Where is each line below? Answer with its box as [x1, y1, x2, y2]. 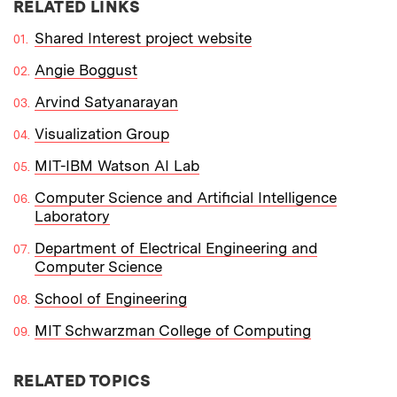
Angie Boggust [35, 61, 137, 80]
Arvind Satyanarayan [35, 93, 178, 112]
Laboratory [35, 207, 110, 226]
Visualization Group [35, 125, 169, 144]
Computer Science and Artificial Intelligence [35, 189, 337, 207]
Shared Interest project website [35, 29, 252, 48]
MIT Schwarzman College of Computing [35, 322, 311, 340]
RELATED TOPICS [13, 371, 152, 391]
